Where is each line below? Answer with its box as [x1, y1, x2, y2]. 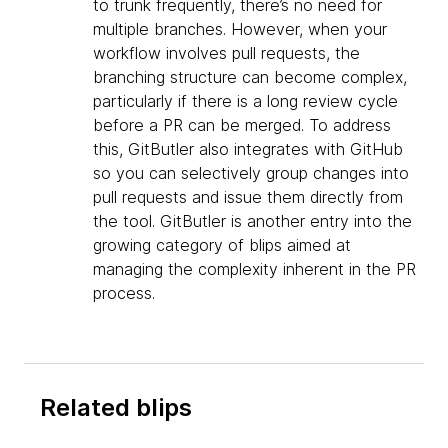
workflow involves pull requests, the [93, 43, 360, 64]
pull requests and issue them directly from [93, 187, 403, 208]
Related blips [40, 393, 192, 423]
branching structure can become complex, [93, 67, 407, 88]
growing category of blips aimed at [93, 235, 351, 256]
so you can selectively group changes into [93, 163, 409, 184]
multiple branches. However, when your [93, 19, 387, 40]
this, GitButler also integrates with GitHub [93, 139, 403, 160]
